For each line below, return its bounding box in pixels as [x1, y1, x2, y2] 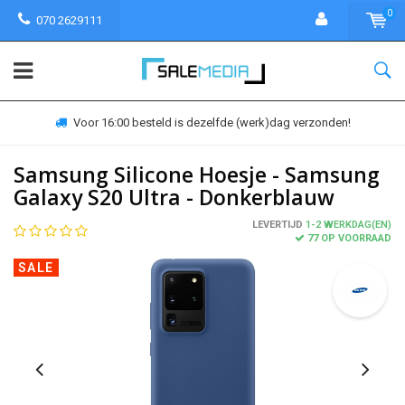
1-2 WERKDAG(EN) [303, 219, 391, 231]
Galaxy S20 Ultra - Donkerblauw [14, 183, 334, 212]
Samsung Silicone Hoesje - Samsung [14, 160, 380, 189]
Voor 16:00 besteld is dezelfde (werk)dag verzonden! [72, 116, 351, 129]
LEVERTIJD [252, 219, 303, 231]
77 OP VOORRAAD [307, 232, 391, 244]
